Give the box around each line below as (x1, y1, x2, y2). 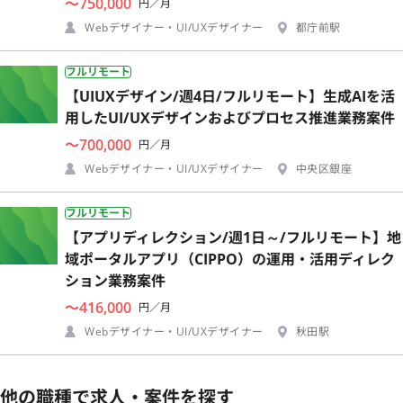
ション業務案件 (65, 270, 166, 291)
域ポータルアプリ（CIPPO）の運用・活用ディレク (65, 248, 395, 269)
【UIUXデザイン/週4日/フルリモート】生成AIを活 (65, 85, 395, 106)
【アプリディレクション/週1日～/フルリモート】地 (65, 227, 401, 247)
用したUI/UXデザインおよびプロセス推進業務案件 (65, 107, 395, 128)
